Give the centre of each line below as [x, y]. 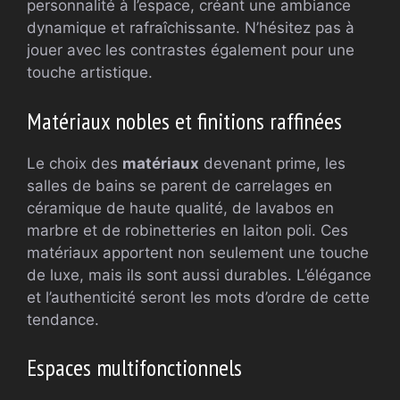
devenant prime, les [272, 163]
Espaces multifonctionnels [134, 367]
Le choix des [75, 163]
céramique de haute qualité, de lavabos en [180, 208]
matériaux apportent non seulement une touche [198, 252]
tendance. [63, 319]
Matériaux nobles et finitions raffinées [184, 121]
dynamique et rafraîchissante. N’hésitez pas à [191, 28]
